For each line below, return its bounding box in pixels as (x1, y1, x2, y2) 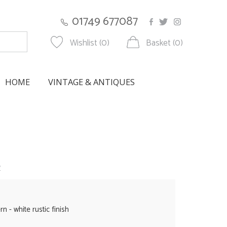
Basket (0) (146, 36, 183, 50)
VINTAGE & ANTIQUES (48, 75, 135, 88)
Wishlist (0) (70, 36, 109, 50)
